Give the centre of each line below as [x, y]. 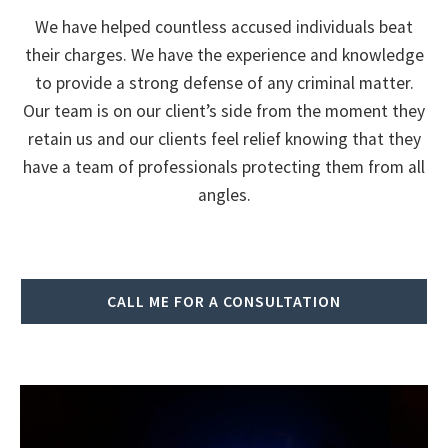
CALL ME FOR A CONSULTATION [224, 301]
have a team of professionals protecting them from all [224, 166]
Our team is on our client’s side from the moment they [224, 110]
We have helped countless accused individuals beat [224, 26]
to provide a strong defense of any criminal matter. [224, 82]
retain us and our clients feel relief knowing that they [224, 138]
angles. [224, 194]
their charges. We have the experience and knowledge [224, 54]
